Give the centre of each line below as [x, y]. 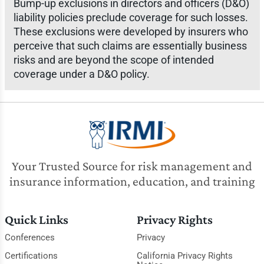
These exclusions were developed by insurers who [131, 32]
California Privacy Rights [184, 256]
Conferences [29, 237]
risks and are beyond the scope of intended [113, 60]
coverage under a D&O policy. [81, 74]
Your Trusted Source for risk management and [132, 166]
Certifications [31, 256]
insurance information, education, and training [132, 181]
